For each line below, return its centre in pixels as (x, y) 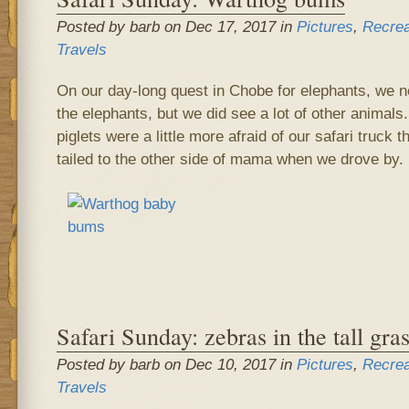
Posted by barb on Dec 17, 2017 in (176, 26)
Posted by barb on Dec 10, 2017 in (176, 364)
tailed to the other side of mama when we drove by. (230, 159)
